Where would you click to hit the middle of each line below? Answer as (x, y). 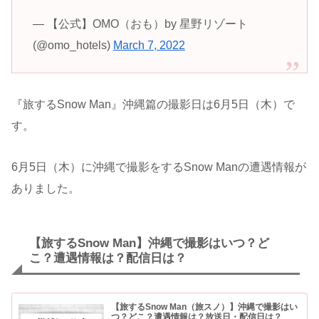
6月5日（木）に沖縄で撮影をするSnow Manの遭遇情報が (159, 167)
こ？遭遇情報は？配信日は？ (108, 258)
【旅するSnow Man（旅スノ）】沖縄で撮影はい (205, 307)
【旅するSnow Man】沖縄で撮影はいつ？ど (149, 244)
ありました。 (46, 189)
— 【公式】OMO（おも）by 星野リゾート (140, 24)
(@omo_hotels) (73, 46)
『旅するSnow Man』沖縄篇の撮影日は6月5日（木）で (153, 104)
